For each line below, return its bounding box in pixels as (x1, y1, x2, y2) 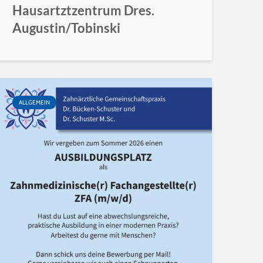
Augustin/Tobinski (12, 20, 120, 36)
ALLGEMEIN (19, 99, 50, 106)
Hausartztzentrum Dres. (12, 2, 154, 18)
